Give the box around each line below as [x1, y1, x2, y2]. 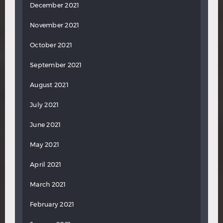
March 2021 [30, 181, 66, 188]
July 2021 [30, 101, 59, 109]
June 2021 [30, 121, 61, 128]
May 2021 [30, 141, 59, 148]
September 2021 [30, 61, 82, 69]
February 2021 [30, 201, 75, 208]
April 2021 [30, 161, 62, 168]
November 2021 [30, 21, 80, 29]
